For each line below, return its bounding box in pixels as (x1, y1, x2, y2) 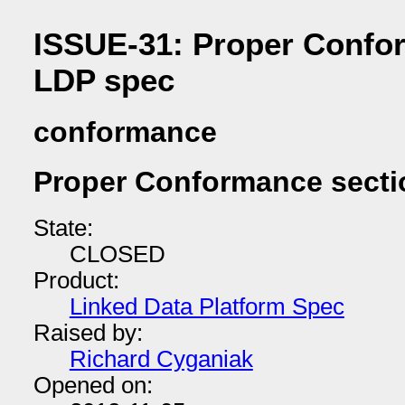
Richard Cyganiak (69, 345, 253, 372)
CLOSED (69, 240, 165, 267)
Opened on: (33, 372, 153, 398)
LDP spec (33, 61, 174, 98)
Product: (33, 267, 119, 293)
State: (33, 214, 93, 240)
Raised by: (33, 319, 143, 345)
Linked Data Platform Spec (69, 293, 344, 319)
